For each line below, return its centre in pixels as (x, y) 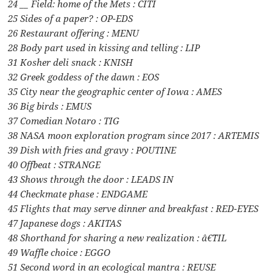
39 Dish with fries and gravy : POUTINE (92, 150)
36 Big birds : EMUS (50, 106)
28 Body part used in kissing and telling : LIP (104, 47)
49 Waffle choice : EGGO (59, 252)
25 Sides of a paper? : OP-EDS (71, 18)
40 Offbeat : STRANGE (55, 164)
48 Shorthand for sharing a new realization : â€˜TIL (118, 237)
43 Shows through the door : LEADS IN (91, 179)
